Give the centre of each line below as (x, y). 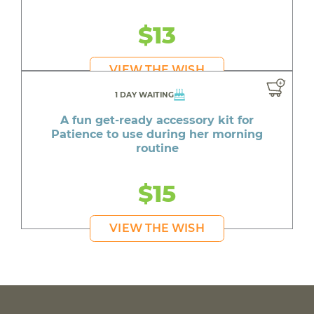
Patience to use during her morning (157, 135)
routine (157, 149)
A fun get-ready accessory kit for (157, 121)
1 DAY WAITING (144, 95)
